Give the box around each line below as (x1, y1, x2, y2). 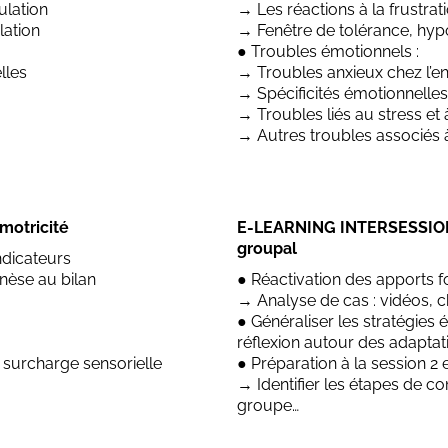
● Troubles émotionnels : (237, 41, 419, 61)
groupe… (237, 395, 299, 415)
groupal (237, 238, 297, 258)
